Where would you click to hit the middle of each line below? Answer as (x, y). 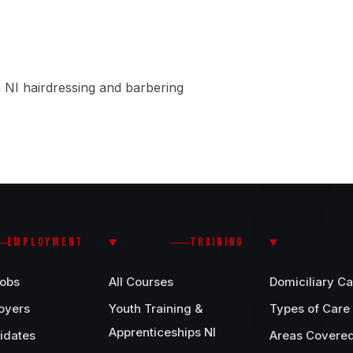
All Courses (141, 282)
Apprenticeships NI (162, 332)
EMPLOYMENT (45, 242)
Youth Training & (156, 308)
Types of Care (310, 308)
